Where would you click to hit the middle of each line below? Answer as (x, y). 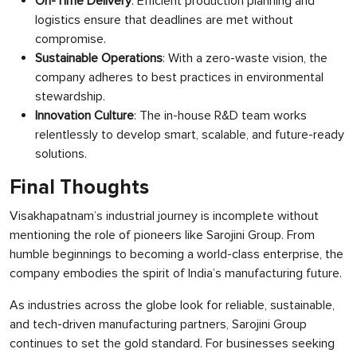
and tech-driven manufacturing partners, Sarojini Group (158, 324)
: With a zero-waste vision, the (245, 58)
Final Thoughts (79, 188)
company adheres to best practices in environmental (179, 77)
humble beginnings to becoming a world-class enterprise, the (177, 254)
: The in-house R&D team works (220, 116)
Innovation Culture (84, 116)
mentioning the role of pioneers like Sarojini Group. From (162, 235)
